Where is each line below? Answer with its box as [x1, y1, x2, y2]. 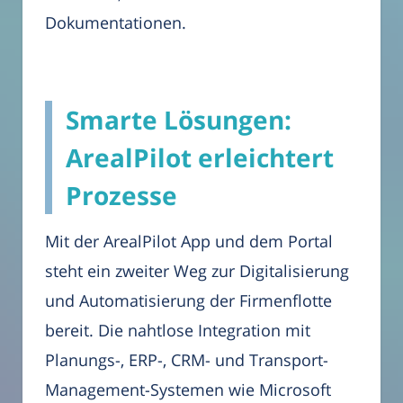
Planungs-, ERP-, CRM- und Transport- [45, 348, 328, 371]
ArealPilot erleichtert [66, 139, 334, 175]
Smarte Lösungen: [66, 102, 291, 137]
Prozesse [66, 177, 177, 212]
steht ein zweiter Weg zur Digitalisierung [45, 259, 349, 282]
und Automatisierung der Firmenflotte [45, 289, 332, 311]
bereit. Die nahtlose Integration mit [45, 318, 310, 341]
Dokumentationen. [45, 11, 186, 33]
